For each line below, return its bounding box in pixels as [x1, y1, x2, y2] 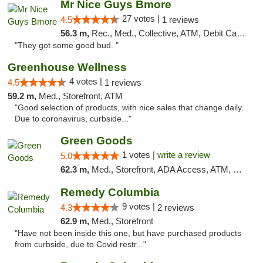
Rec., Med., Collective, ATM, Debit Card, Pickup [91, 28, 237, 38]
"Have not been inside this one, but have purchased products [15, 229, 241, 238]
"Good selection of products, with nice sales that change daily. [15, 103, 244, 112]
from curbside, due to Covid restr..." [15, 240, 146, 249]
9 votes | [122, 201, 157, 211]
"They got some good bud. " [15, 41, 119, 50]
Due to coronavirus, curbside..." [15, 114, 131, 123]
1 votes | [122, 150, 157, 160]
